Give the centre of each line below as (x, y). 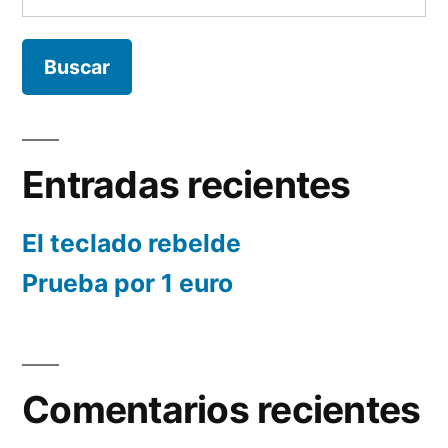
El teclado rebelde (131, 243)
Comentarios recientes (221, 410)
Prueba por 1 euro (127, 283)
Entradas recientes (186, 185)
